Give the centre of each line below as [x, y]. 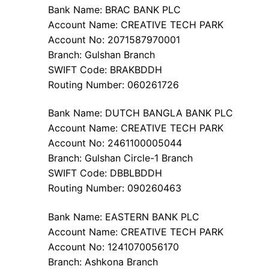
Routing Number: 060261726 [113, 84]
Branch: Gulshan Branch [101, 54]
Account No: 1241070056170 [113, 247]
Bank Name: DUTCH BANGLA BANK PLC [141, 113]
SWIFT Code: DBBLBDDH [105, 173]
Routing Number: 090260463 [115, 188]
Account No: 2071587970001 [114, 39]
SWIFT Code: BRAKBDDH [105, 69]
